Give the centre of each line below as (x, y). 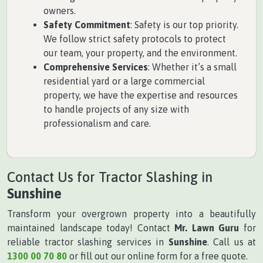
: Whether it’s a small (192, 67)
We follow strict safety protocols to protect (135, 39)
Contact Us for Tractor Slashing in (110, 177)
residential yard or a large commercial (124, 81)
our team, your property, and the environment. (140, 53)
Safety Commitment (87, 25)
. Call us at (231, 242)
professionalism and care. (97, 124)
